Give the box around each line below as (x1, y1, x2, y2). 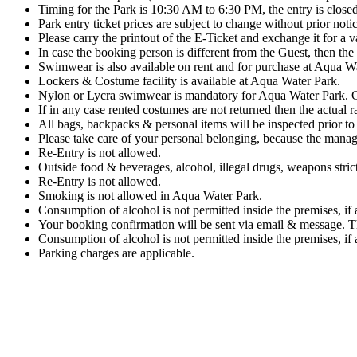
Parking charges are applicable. (38, 245, 194, 260)
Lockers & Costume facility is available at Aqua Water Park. (38, 73, 340, 88)
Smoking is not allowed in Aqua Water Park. (38, 188, 262, 202)
